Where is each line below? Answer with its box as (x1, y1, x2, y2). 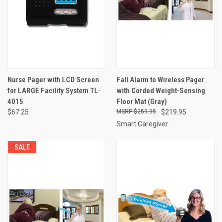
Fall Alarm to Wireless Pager (116, 75, 204, 84)
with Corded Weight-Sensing (116, 86, 205, 95)
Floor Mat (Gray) (116, 97, 167, 106)
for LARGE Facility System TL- (7, 86, 101, 95)
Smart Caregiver (116, 119, 168, 128)
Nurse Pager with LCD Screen (7, 75, 99, 84)
